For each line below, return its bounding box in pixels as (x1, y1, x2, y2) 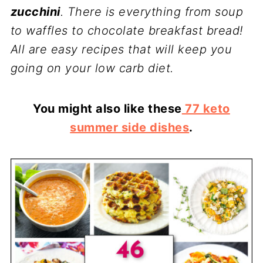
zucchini (10, 5, 60, 19)
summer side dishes (70, 120, 190, 134)
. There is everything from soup (60, 5, 244, 19)
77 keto (181, 102, 230, 116)
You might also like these (33, 102, 182, 116)
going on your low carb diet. (10, 61, 174, 75)
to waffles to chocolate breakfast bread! (10, 23, 243, 38)
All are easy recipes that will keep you (10, 42, 232, 56)
